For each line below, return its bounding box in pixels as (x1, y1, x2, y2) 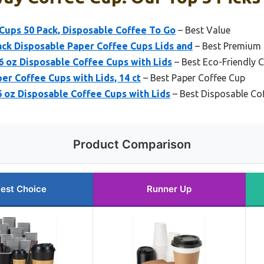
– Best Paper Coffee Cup (141, 72, 245, 83)
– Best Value (176, 24, 230, 35)
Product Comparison (73, 137, 191, 151)
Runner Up (147, 183, 192, 194)
